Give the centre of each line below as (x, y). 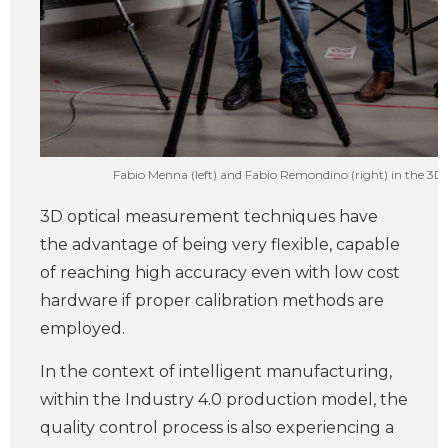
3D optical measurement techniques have (209, 216)
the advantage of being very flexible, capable (220, 244)
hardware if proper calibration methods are (212, 300)
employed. (82, 328)
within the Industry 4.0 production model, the (224, 399)
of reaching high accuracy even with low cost (220, 272)
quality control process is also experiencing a (217, 427)
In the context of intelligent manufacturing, (216, 371)
